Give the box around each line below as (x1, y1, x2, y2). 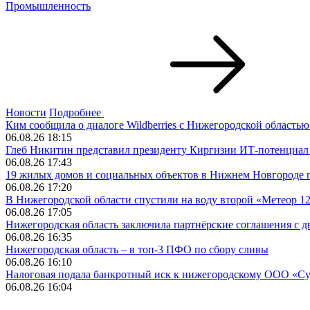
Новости (6, 106, 46, 118)
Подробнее (49, 106, 101, 118)
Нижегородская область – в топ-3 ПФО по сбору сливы (6, 243, 268, 255)
